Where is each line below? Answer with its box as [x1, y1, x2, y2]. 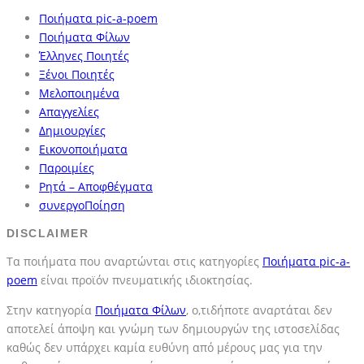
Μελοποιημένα [39, 85, 119, 102]
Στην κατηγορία [6, 302, 95, 318]
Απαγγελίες [39, 104, 99, 120]
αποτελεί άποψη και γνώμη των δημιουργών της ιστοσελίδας [6, 321, 340, 337]
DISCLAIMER [6, 227, 89, 240]
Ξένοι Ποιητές [39, 67, 115, 83]
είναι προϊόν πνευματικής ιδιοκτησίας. [37, 272, 253, 288]
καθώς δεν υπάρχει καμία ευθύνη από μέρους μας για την [6, 340, 323, 356]
